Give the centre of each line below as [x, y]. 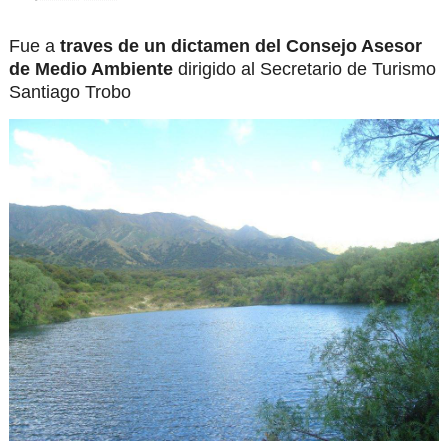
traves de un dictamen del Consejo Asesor [240, 45]
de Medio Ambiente [93, 68]
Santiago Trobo [69, 91]
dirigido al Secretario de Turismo [306, 68]
